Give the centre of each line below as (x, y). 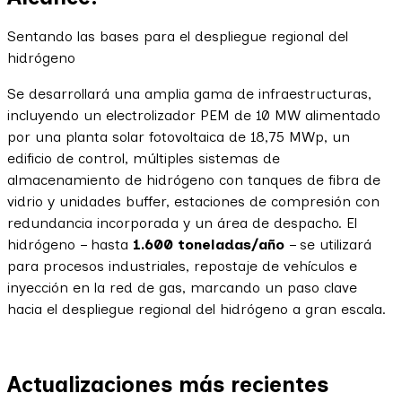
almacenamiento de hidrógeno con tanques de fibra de (194, 179)
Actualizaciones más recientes (168, 384)
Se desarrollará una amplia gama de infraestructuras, (189, 93)
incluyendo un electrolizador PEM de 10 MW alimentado (194, 115)
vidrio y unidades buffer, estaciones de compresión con (193, 201)
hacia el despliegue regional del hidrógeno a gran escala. (197, 309)
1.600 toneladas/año (209, 244)
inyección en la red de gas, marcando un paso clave (182, 287)
